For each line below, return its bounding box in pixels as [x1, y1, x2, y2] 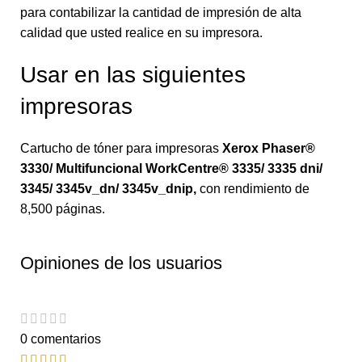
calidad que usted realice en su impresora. [20, 25, 263, 40]
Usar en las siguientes [20, 61, 246, 87]
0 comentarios [20, 331, 101, 346]
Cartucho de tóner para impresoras [20, 141, 222, 155]
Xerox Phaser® [222, 141, 315, 155]
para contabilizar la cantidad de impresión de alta [20, 5, 301, 19]
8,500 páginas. [20, 201, 105, 216]
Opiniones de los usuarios [20, 252, 222, 273]
